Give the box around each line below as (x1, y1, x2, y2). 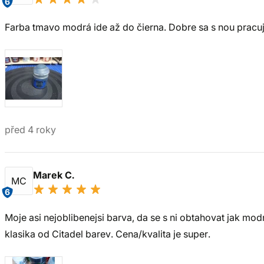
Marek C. (33, 169, 77, 181)
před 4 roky (5, 124, 56, 136)
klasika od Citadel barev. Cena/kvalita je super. (5, 228, 210, 240)
